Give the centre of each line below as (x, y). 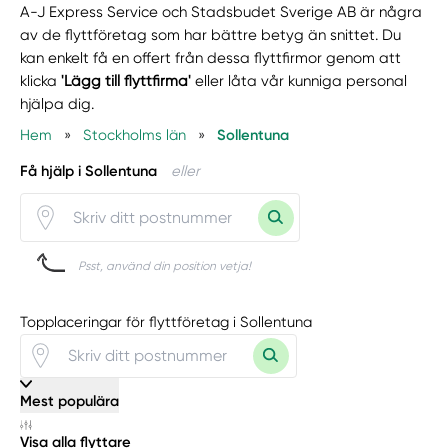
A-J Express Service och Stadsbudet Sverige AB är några (221, 11)
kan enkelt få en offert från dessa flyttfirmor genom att (211, 57)
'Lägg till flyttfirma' (126, 80)
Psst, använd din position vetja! (165, 266)
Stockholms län (135, 134)
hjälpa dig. (57, 103)
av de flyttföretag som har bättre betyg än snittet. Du (211, 34)
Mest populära (70, 400)
